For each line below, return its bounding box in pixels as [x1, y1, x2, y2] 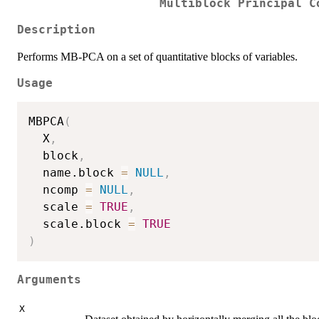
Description [17, 23, 95, 36]
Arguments [17, 273, 81, 286]
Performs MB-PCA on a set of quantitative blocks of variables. [17, 50, 298, 63]
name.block [28, 166, 121, 180]
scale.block [28, 217, 128, 231]
